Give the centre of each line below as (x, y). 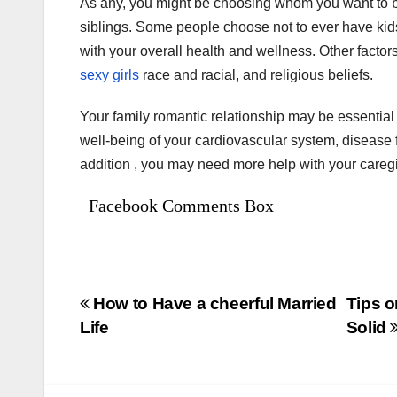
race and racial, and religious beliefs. (256, 75)
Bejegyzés (148, 310)
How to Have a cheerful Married (213, 304)
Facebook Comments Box (181, 206)
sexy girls (109, 75)
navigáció (144, 346)
